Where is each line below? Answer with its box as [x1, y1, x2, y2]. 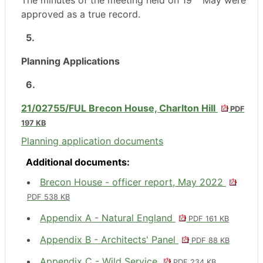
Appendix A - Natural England [40, 212, 176, 224]
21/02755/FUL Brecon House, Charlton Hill [21, 102, 218, 114]
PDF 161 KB [186, 214, 230, 224]
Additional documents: [26, 156, 130, 168]
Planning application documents [21, 135, 163, 147]
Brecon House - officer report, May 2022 [40, 176, 226, 188]
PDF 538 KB [27, 193, 70, 202]
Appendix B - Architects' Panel [40, 234, 178, 246]
